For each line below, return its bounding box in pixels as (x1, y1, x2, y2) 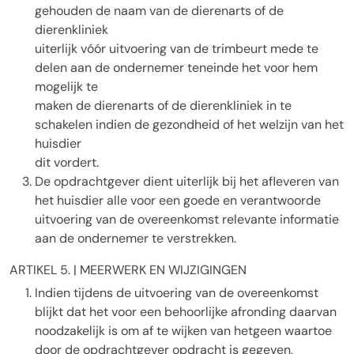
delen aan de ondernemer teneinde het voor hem (35, 59, 318, 76)
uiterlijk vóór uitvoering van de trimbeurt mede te (35, 40, 318, 57)
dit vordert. (35, 154, 99, 171)
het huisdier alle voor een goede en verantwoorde (35, 192, 321, 209)
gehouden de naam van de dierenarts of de (35, 2, 284, 19)
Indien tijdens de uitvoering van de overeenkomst (35, 284, 318, 301)
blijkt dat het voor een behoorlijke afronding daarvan (35, 303, 337, 320)
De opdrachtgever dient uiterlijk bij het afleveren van (35, 173, 339, 190)
